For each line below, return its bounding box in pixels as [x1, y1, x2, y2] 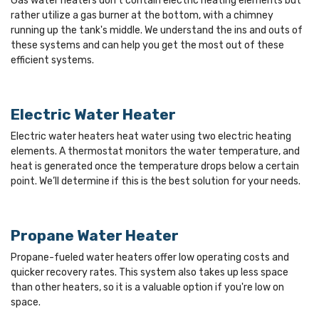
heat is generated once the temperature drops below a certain [11, 160, 299, 172]
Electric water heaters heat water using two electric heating [11, 130, 291, 142]
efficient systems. [11, 54, 94, 66]
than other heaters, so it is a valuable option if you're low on [11, 281, 284, 293]
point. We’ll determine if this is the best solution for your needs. [11, 175, 300, 187]
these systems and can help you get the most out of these [11, 39, 284, 51]
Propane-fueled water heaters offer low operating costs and [11, 251, 289, 263]
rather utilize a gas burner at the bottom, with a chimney [11, 9, 273, 21]
